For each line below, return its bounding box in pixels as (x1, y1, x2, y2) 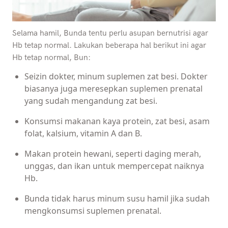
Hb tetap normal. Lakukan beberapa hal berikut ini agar (12, 41, 206, 51)
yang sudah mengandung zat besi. (24, 95, 157, 107)
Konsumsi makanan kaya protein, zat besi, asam (24, 116, 210, 127)
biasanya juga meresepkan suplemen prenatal (24, 83, 203, 95)
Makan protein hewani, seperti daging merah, (24, 148, 201, 160)
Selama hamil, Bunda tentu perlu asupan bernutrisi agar (12, 28, 208, 39)
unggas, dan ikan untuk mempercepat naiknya (24, 160, 204, 172)
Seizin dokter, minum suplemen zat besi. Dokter (24, 71, 208, 82)
